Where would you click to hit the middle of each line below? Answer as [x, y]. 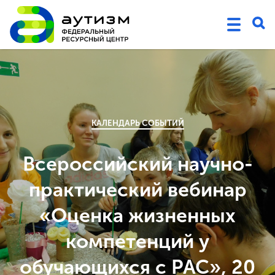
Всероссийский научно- [137, 164]
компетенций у [137, 241]
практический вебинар [137, 189]
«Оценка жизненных [137, 215]
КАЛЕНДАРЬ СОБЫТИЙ [137, 123]
